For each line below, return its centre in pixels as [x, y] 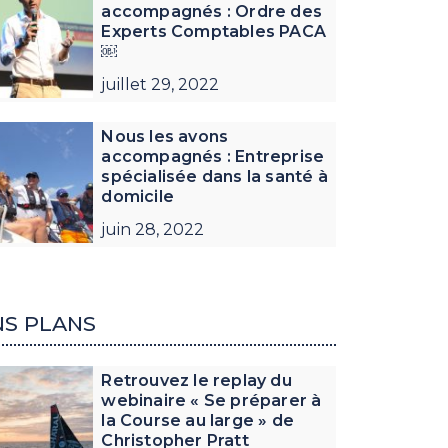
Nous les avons [165, 136]
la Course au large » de [198, 420]
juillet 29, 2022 [160, 84]
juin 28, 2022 [153, 229]
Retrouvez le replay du [196, 380]
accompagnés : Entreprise [213, 156]
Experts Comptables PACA [214, 31]
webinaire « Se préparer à [211, 400]
